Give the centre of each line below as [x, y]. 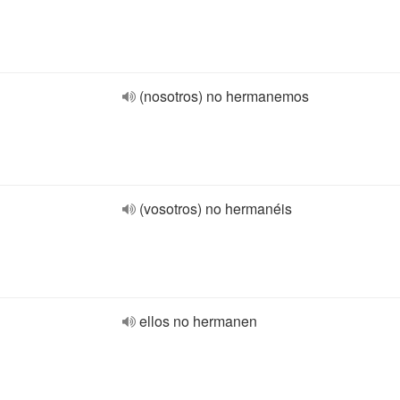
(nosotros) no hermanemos [224, 96]
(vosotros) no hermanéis [216, 208]
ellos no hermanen [198, 321]
